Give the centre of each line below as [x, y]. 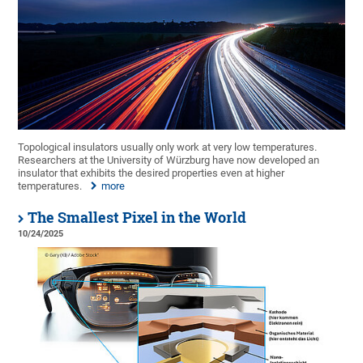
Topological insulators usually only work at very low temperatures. [168, 147]
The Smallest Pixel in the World [137, 218]
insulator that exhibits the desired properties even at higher [152, 173]
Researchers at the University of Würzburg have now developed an [169, 160]
